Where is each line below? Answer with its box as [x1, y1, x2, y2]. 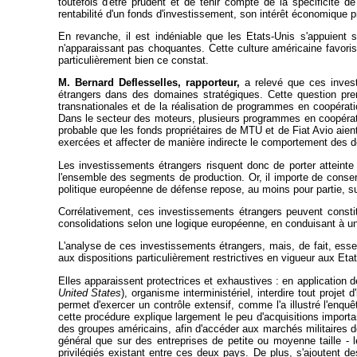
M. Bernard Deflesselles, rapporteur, [57, 76, 240, 89]
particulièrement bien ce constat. [57, 53, 209, 66]
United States [57, 286, 122, 299]
